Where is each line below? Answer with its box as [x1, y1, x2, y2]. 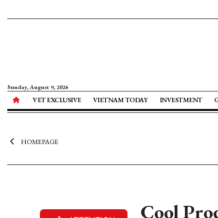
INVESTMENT [159, 95, 202, 104]
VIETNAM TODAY [92, 95, 148, 104]
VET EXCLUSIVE [33, 95, 81, 104]
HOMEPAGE [20, 137, 58, 146]
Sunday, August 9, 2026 [7, 83, 68, 91]
